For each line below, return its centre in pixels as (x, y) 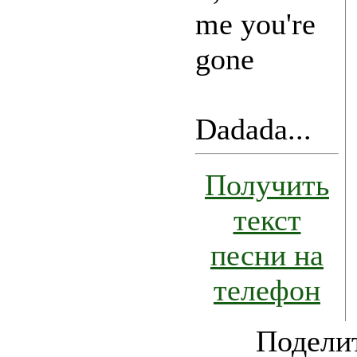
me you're (255, 24)
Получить (267, 185)
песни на (267, 255)
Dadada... (253, 129)
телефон (267, 290)
